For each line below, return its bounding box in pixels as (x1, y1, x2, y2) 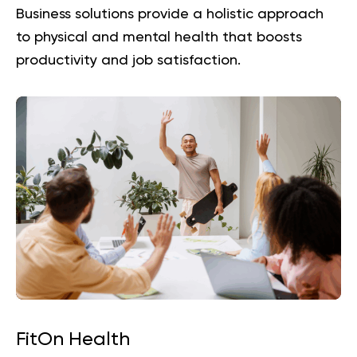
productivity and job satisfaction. (16, 53, 241, 68)
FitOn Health (16, 329, 130, 349)
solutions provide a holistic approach (71, 6, 324, 22)
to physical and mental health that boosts (16, 29, 302, 45)
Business (16, 6, 71, 22)
